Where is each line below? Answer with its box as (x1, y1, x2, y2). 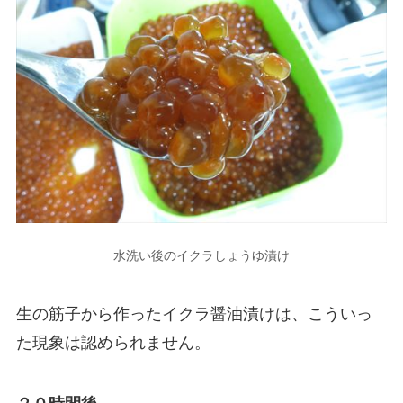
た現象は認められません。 (15, 334, 210, 353)
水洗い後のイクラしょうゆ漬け (113, 248, 290, 264)
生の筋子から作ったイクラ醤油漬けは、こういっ (15, 305, 372, 324)
